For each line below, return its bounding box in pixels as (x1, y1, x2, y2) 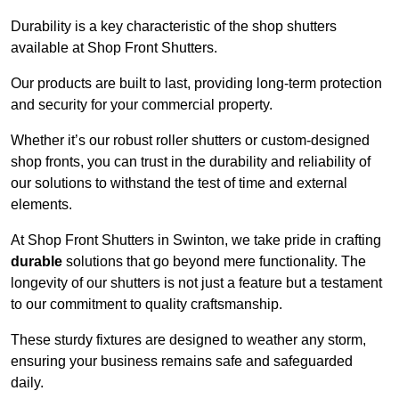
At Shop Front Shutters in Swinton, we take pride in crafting (11, 232, 381, 248)
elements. (11, 196, 72, 212)
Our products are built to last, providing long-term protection (11, 75, 382, 91)
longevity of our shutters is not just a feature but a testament (11, 274, 382, 290)
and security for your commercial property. (11, 96, 276, 112)
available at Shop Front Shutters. (11, 39, 221, 55)
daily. (11, 374, 47, 390)
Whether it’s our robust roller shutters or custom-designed (11, 132, 370, 148)
